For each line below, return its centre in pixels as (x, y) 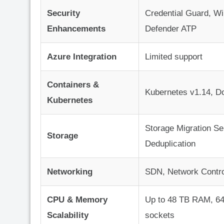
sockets (160, 215)
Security (63, 13)
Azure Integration (82, 57)
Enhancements (76, 29)
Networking (70, 172)
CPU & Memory (77, 200)
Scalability (68, 215)
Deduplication (170, 144)
